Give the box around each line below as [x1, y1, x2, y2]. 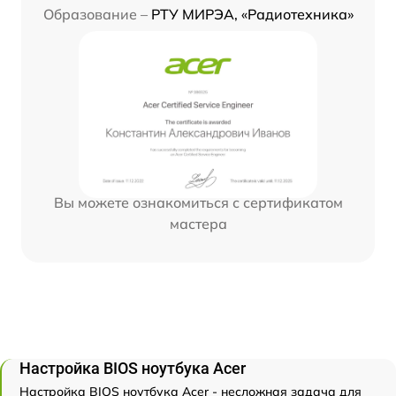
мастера [169, 214, 227, 232]
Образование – [42, 4, 148, 23]
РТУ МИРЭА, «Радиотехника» [150, 4, 354, 23]
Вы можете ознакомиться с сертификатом [53, 193, 343, 211]
